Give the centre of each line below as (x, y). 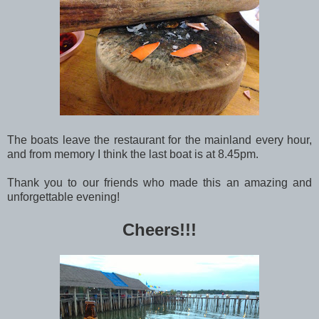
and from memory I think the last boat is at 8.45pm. (133, 155)
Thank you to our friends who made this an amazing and (159, 183)
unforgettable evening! (63, 197)
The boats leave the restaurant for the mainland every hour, (159, 140)
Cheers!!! (159, 230)
